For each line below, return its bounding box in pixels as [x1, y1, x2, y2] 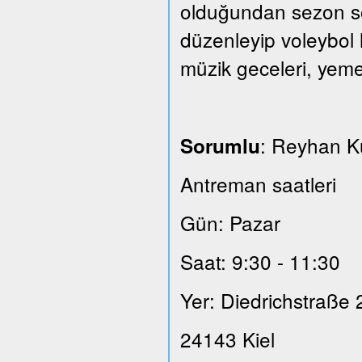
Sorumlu [179, 132, 260, 159]
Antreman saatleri [179, 170, 336, 198]
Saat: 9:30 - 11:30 [179, 247, 340, 276]
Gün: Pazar [179, 208, 280, 237]
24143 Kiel [179, 325, 275, 353]
